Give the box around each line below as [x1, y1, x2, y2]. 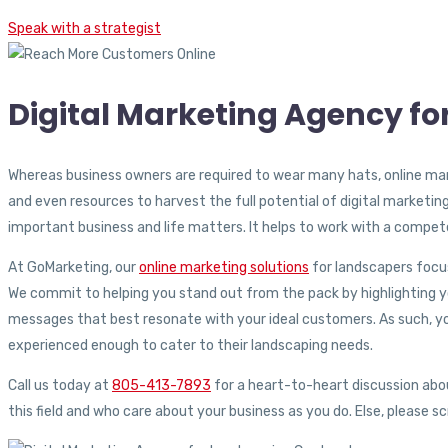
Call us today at [8, 377, 112, 395]
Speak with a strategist [8, 20, 161, 38]
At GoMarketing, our [8, 259, 139, 277]
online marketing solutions [139, 259, 309, 277]
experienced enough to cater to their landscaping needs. [8, 337, 373, 355]
